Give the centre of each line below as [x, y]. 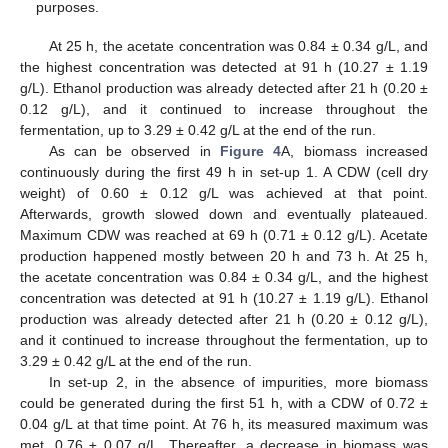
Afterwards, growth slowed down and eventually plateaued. [224, 213]
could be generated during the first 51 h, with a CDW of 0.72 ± [224, 402]
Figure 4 [251, 150]
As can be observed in [134, 150]
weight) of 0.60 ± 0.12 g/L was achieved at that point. [224, 192]
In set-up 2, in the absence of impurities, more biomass [238, 381]
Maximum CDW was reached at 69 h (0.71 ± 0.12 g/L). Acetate [224, 234]
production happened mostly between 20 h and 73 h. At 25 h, [224, 255]
